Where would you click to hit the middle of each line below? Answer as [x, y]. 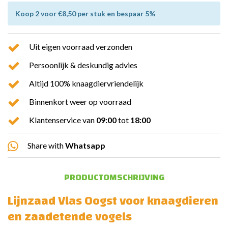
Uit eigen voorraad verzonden [81, 47]
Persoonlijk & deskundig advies [83, 65]
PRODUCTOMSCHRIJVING [114, 178]
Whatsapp [85, 146]
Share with [46, 146]
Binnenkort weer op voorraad [80, 102]
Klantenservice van [62, 120]
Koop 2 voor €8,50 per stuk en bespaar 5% [85, 13]
